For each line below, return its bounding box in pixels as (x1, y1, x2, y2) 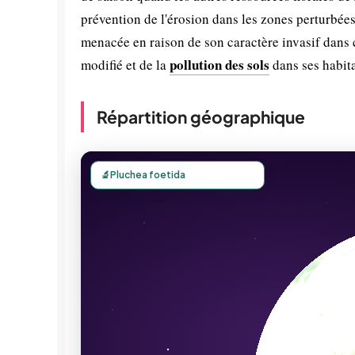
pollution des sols (170, 55, 269, 74)
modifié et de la (81, 55, 170, 74)
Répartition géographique (97, 106, 305, 128)
